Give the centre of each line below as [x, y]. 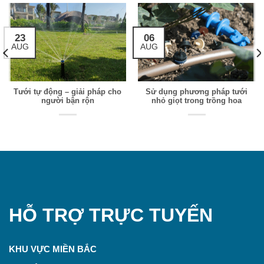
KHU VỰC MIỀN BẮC [53, 249]
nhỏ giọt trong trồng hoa [197, 100]
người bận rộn [67, 100]
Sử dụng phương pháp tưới [197, 91]
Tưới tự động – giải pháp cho [68, 91]
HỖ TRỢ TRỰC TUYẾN [111, 215]
